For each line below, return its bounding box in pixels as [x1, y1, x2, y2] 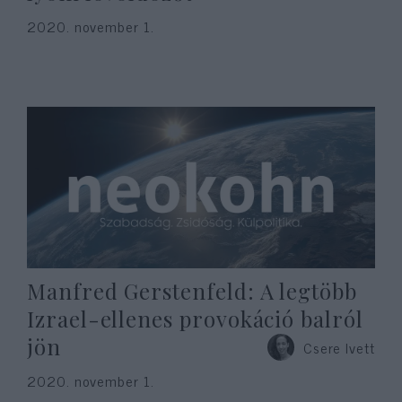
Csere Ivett [302, 336, 375, 359]
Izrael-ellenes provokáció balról [27, 304, 363, 333]
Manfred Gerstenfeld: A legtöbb [27, 276, 357, 305]
